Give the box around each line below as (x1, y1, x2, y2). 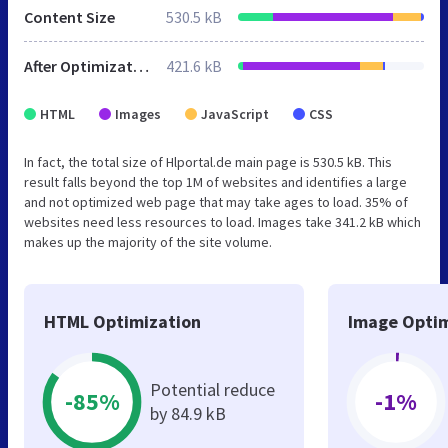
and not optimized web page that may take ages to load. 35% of (24, 192, 408, 211)
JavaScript (201, 104, 269, 123)
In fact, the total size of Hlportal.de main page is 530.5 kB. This (24, 152, 392, 171)
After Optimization (133, 55, 149, 76)
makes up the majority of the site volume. (24, 232, 272, 251)
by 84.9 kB (150, 401, 226, 425)
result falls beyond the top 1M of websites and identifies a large (24, 172, 407, 191)
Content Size (24, 6, 115, 27)
